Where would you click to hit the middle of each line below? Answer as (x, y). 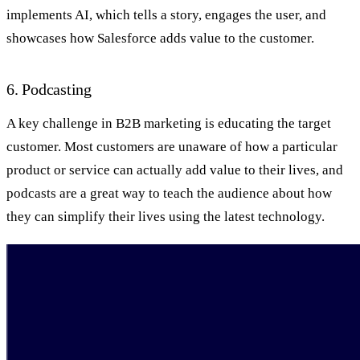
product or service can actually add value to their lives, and (175, 170)
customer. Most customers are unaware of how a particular (172, 147)
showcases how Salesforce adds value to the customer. (160, 38)
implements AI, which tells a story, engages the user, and (166, 14)
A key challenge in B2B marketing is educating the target (169, 124)
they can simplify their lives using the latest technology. (166, 217)
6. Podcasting (49, 89)
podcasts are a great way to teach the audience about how (169, 194)
